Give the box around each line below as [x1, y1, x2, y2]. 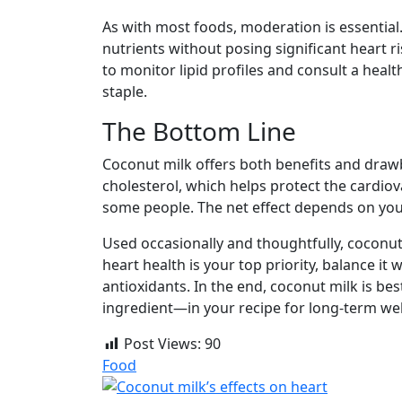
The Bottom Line [102, 114, 296, 149]
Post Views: [124, 334, 201, 354]
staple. [102, 82, 147, 102]
